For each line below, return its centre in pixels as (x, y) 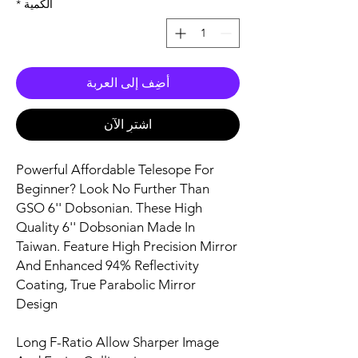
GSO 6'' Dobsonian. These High (109, 207)
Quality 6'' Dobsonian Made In (105, 227)
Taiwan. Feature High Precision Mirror (127, 246)
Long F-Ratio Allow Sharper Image (117, 342)
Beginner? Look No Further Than (113, 188)
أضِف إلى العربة (128, 82)
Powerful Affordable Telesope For (115, 169)
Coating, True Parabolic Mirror (106, 284)
